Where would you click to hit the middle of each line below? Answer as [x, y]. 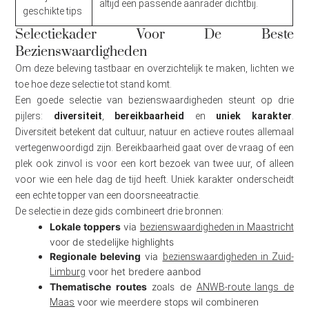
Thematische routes [98, 287]
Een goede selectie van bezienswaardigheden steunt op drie [154, 100]
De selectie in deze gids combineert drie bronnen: [120, 211]
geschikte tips [53, 11]
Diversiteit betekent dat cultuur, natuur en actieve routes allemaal [154, 132]
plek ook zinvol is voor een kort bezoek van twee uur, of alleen [154, 164]
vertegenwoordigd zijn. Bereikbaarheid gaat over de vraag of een [154, 148]
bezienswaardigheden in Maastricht [217, 227]
